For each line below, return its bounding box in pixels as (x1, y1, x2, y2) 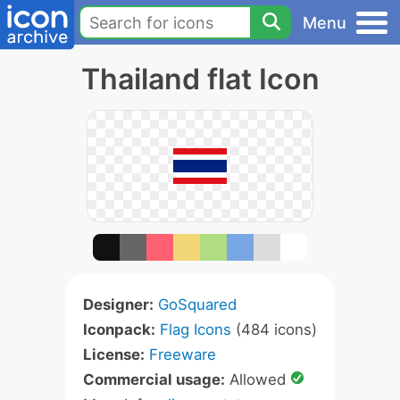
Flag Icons (160, 321, 231, 338)
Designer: (83, 296, 154, 313)
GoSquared (158, 296, 237, 313)
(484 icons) (231, 321, 317, 338)
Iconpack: (83, 321, 155, 338)
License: (83, 346, 145, 363)
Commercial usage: (83, 371, 225, 388)
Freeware (149, 346, 216, 363)
